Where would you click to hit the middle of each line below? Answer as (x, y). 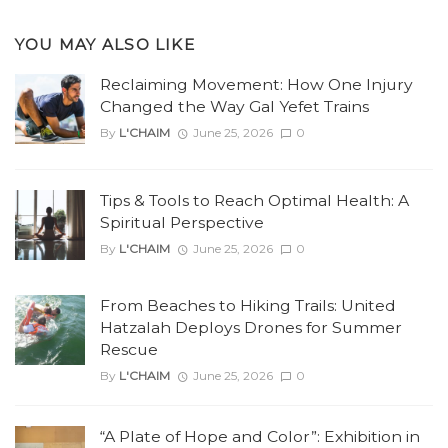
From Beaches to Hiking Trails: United (248, 305)
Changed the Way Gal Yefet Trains (234, 106)
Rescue (129, 349)
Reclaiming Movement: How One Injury (256, 84)
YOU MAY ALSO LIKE (105, 45)
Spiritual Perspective (182, 222)
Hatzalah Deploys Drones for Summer (251, 327)
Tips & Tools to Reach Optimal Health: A (254, 200)
